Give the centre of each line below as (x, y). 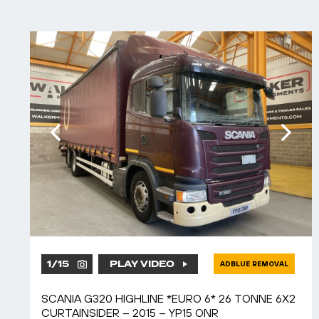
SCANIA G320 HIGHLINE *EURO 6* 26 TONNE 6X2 (168, 298)
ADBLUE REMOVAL (254, 264)
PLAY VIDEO (142, 264)
